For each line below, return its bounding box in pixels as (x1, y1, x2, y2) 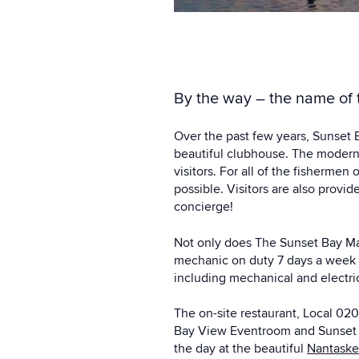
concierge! (174, 199, 233, 216)
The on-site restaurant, (174, 305, 303, 322)
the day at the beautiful (174, 341, 307, 357)
